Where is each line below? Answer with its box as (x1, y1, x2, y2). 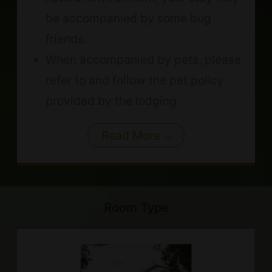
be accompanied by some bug (45, 11, 211, 26)
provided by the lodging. (45, 93, 180, 109)
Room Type (103, 200, 169, 216)
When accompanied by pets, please (45, 52, 241, 67)
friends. (45, 32, 87, 47)
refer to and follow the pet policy (45, 73, 224, 88)
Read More (101, 128, 160, 143)
